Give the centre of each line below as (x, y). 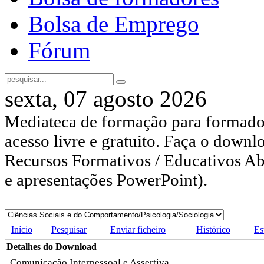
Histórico (213, 230)
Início (22, 230)
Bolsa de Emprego (114, 24)
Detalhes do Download (52, 247)
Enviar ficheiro (138, 230)
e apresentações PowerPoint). (106, 180)
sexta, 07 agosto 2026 (106, 99)
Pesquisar (69, 230)
